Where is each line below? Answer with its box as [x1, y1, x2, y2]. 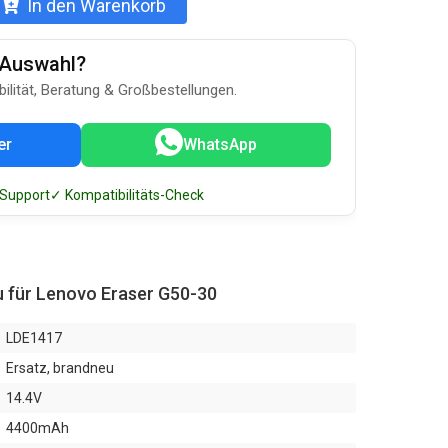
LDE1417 [6, 330, 62, 346]
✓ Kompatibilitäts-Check [50, 187, 204, 203]
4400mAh [6, 420, 69, 436]
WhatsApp [183, 135, 257, 154]
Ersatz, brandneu [6, 360, 114, 376]
